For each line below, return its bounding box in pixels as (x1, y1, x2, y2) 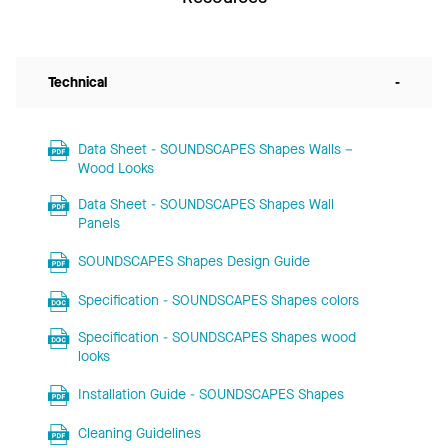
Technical (48, 72, 107, 92)
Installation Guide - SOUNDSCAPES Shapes (77, 384, 344, 404)
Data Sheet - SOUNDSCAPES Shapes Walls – (77, 139, 353, 159)
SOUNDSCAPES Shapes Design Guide (77, 251, 310, 271)
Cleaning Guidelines (77, 423, 201, 443)
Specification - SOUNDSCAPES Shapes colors (77, 290, 359, 310)
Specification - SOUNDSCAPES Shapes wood (77, 327, 356, 347)
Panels (77, 213, 120, 233)
